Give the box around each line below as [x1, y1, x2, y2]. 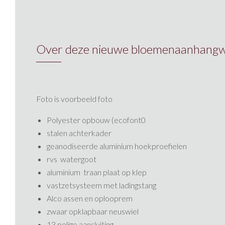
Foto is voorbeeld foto [36, 94, 113, 103]
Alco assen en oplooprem [47, 193, 133, 203]
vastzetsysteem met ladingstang [47, 180, 157, 190]
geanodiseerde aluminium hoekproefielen [47, 141, 187, 151]
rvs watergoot [47, 154, 97, 164]
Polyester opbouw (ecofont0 [47, 115, 146, 125]
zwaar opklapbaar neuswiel [47, 206, 139, 216]
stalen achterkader [47, 128, 112, 138]
